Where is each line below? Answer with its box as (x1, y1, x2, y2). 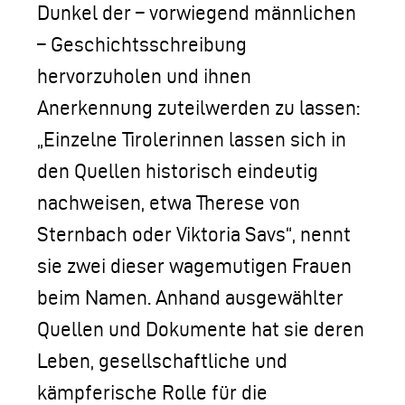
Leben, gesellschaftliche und (37, 350, 287, 372)
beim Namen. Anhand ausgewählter (37, 287, 344, 308)
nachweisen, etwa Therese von (37, 192, 300, 213)
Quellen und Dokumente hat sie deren (37, 318, 364, 340)
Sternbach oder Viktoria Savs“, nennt (37, 223, 351, 245)
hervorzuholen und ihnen (37, 65, 251, 87)
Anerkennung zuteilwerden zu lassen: (37, 97, 360, 118)
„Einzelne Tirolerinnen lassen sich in (37, 128, 346, 150)
